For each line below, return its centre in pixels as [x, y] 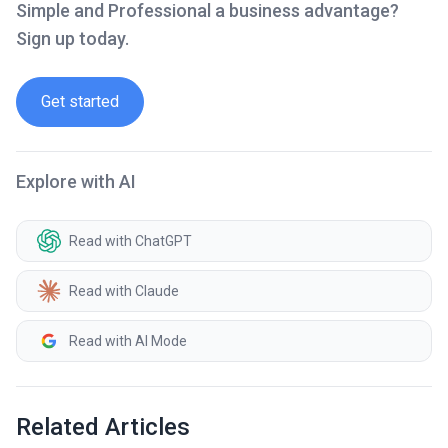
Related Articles [103, 427]
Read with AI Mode [128, 340]
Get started [80, 102]
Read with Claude [124, 290]
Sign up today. [72, 39]
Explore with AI [76, 182]
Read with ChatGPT [130, 240]
